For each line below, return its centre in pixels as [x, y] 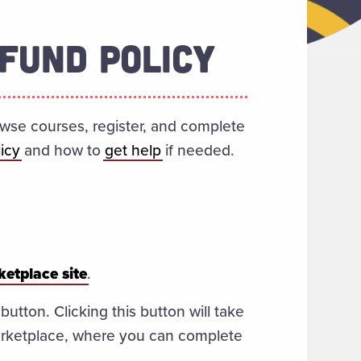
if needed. [197, 150]
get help [133, 150]
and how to [62, 150]
